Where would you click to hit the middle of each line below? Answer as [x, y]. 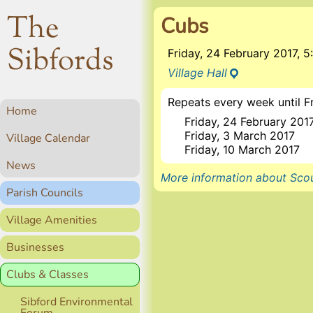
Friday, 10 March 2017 [242, 150]
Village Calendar [48, 138]
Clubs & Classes [48, 275]
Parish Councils [45, 193]
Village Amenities [52, 220]
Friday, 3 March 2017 [240, 136]
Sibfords [60, 62]
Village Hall [198, 73]
